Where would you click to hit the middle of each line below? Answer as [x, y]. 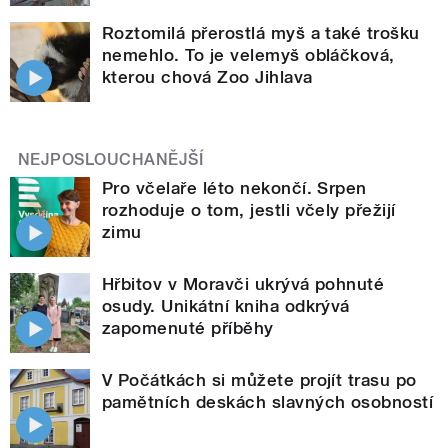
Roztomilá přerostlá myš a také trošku [261, 32]
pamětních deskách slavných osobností [268, 401]
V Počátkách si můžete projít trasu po [259, 379]
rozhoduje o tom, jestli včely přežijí [249, 209]
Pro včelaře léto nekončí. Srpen [234, 187]
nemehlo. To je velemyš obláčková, [248, 54]
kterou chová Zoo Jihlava [207, 76]
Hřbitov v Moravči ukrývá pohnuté [243, 283]
